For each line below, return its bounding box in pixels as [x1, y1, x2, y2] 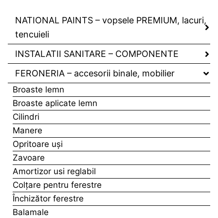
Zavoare [13, 153, 45, 163]
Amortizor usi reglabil [13, 166, 96, 177]
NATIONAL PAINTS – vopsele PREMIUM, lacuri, [15, 15, 206, 26]
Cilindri [13, 112, 39, 122]
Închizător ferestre [13, 194, 84, 204]
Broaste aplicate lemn [13, 98, 97, 109]
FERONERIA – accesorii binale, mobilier [15, 68, 175, 79]
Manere [13, 126, 42, 136]
